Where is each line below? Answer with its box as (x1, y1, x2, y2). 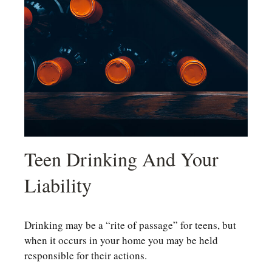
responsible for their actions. (24, 248, 147, 262)
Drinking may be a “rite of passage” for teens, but (24, 217, 236, 232)
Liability (24, 171, 92, 198)
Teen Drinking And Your (24, 145, 219, 172)
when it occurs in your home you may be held (24, 233, 218, 247)
